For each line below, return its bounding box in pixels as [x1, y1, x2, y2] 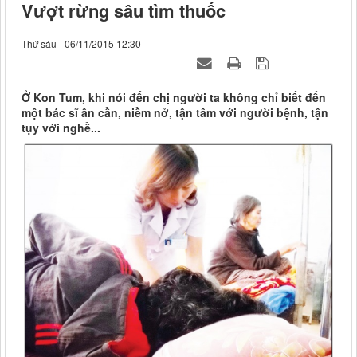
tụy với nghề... [22, 119, 100, 135]
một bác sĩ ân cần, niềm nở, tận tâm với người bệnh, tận [22, 104, 328, 120]
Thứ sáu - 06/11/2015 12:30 [22, 36, 141, 50]
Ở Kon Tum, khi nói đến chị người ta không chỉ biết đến [22, 88, 326, 105]
